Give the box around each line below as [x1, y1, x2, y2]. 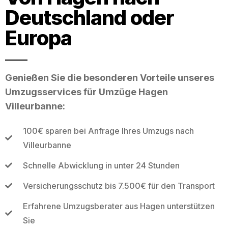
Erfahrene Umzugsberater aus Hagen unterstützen [22, 201, 215, 211]
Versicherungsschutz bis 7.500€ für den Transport [22, 180, 215, 191]
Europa [5, 25, 72, 50]
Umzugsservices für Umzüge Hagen [5, 86, 168, 97]
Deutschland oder [5, 5, 174, 30]
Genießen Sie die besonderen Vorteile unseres [5, 72, 214, 83]
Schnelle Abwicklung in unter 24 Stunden [22, 160, 180, 170]
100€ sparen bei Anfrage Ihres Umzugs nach [22, 125, 194, 136]
